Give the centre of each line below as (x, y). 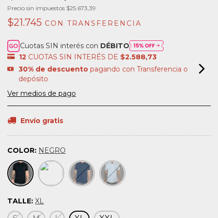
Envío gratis (42, 120)
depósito (33, 79)
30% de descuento (53, 69)
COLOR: (23, 150)
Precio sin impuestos (37, 8)
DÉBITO (115, 46)
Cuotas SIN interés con (60, 46)
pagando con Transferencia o (138, 69)
